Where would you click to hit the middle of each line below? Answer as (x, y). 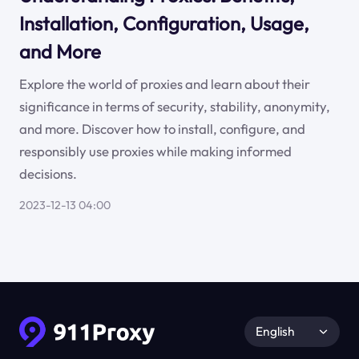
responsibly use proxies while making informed (155, 151)
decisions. (48, 174)
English (275, 331)
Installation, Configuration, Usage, (164, 23)
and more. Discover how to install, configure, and (162, 129)
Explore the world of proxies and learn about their (164, 84)
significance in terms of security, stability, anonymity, (174, 107)
